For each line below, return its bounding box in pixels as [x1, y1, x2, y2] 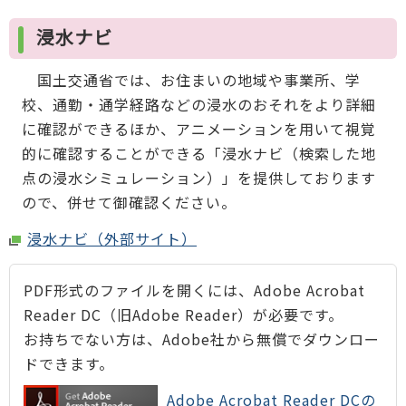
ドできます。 [24, 352, 114, 374]
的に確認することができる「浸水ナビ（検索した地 [21, 141, 376, 164]
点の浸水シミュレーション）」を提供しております [21, 166, 376, 188]
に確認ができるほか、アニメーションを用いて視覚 [21, 117, 376, 140]
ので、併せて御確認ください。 [21, 190, 237, 213]
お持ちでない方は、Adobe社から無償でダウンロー [24, 327, 380, 350]
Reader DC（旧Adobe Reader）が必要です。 [24, 303, 343, 325]
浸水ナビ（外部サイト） [27, 227, 197, 250]
